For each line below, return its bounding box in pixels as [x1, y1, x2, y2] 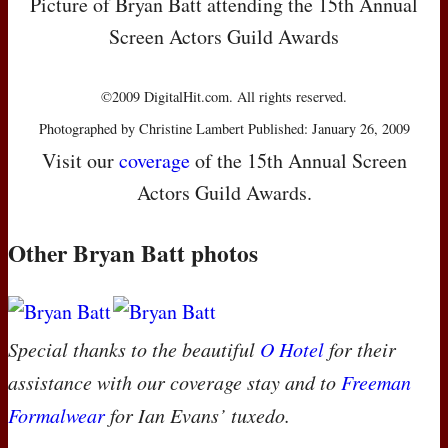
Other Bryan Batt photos [8, 236, 258, 271]
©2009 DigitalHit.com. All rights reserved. [101, 87, 347, 107]
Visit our [41, 147, 119, 175]
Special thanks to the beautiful [8, 336, 260, 363]
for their [324, 336, 396, 363]
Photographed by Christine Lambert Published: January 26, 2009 [38, 119, 410, 139]
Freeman [341, 369, 411, 396]
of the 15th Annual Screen [189, 147, 407, 175]
